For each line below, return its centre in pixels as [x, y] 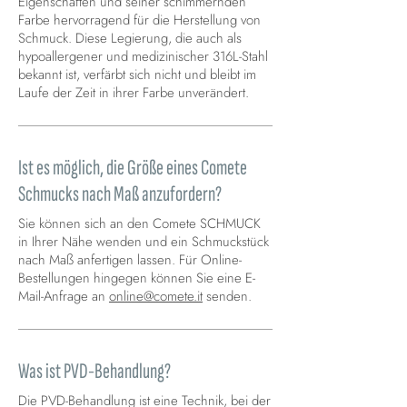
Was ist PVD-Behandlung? [94, 372]
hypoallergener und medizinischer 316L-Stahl [143, 57]
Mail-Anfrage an [64, 297]
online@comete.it [156, 297]
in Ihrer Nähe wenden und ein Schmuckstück [144, 242]
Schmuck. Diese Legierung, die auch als [130, 39]
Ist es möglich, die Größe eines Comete [133, 168]
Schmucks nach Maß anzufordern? [120, 194]
